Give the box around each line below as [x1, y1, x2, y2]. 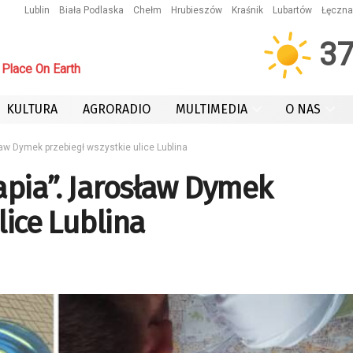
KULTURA [6, 102, 58, 117]
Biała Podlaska [59, 5, 124, 16]
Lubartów [273, 5, 312, 16]
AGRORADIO [83, 102, 150, 117]
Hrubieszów [171, 5, 222, 16]
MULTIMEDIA [176, 102, 247, 117]
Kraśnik [232, 5, 263, 16]
